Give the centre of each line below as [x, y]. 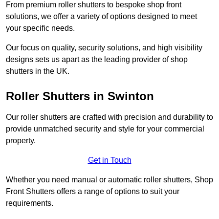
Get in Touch [109, 160]
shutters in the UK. [38, 71]
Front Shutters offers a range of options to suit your [93, 192]
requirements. [31, 203]
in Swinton [122, 96]
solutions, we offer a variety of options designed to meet [101, 17]
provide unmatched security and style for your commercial [105, 129]
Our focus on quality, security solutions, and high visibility [104, 48]
